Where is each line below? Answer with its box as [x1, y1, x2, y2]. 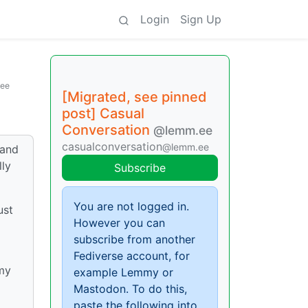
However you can [74, 216, 165, 230]
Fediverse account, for [74, 249, 190, 263]
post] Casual [62, 105, 144, 122]
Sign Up [180, 12, 221, 26]
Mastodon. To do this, [74, 282, 187, 296]
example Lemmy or [74, 265, 173, 279]
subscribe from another [74, 232, 195, 246]
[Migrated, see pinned [62, 89, 207, 105]
